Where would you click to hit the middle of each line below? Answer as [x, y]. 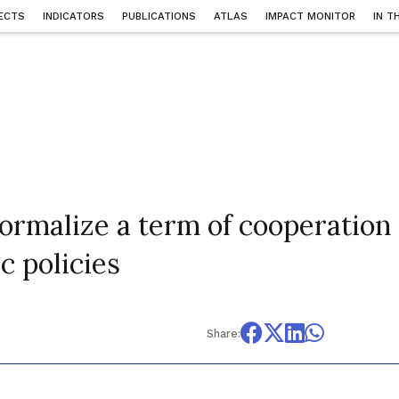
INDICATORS [74, 16]
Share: [223, 333]
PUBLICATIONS [159, 16]
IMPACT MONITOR [311, 16]
